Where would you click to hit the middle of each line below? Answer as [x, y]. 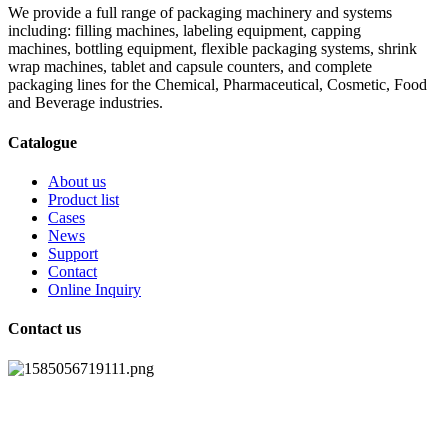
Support [73, 254]
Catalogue [42, 142]
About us [77, 182]
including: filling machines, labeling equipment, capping [184, 31]
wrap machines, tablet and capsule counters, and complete [190, 67]
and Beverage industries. [85, 103]
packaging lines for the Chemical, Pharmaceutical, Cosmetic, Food [217, 85]
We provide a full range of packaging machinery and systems [200, 13]
